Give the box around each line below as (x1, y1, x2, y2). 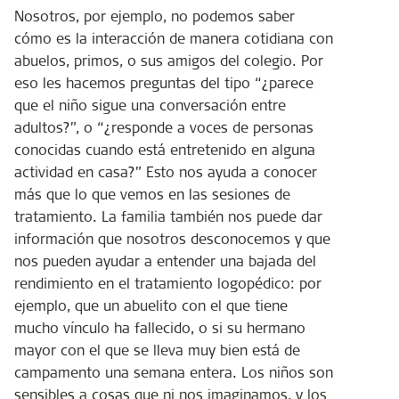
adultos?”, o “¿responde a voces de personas (14, 117, 313, 137)
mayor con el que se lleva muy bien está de (14, 339, 300, 360)
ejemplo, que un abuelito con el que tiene (14, 295, 288, 315)
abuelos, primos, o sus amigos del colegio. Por (14, 50, 323, 70)
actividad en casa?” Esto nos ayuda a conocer (14, 161, 317, 182)
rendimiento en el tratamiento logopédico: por (14, 273, 322, 293)
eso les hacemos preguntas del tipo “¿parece (14, 72, 313, 93)
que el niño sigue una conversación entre (14, 94, 286, 115)
